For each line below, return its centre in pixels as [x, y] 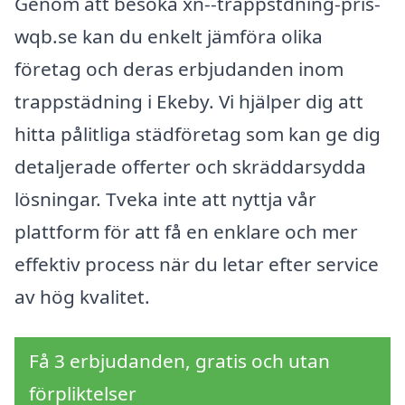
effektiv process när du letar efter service [197, 264]
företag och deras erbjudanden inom [179, 68]
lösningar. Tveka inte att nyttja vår [165, 198]
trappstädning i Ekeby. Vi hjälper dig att [189, 101]
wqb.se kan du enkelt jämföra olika [169, 36]
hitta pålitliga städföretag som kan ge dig [198, 133]
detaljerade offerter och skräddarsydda [190, 166]
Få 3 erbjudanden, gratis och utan [179, 361]
